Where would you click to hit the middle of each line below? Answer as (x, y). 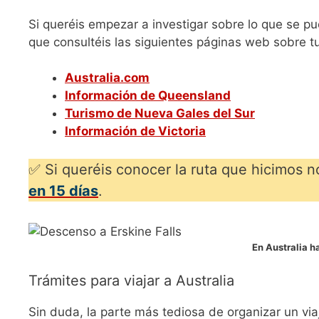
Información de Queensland (148, 96)
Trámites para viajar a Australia (131, 281)
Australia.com (107, 78)
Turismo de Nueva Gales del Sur (160, 114)
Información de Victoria (135, 131)
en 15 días (63, 190)
